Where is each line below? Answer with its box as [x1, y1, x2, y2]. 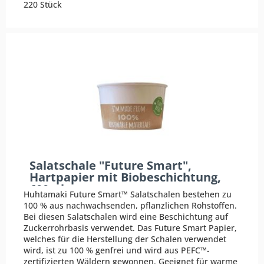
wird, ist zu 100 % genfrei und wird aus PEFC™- [24, 245, 210, 256]
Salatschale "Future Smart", [29, 157, 192, 173]
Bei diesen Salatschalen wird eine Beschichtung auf [24, 211, 229, 223]
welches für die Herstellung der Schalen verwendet [24, 233, 227, 245]
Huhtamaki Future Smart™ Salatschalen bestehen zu [24, 189, 232, 200]
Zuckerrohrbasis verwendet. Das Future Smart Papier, [24, 222, 237, 234]
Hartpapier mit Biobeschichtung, [29, 169, 222, 185]
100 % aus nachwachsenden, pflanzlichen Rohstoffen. [24, 200, 237, 212]
